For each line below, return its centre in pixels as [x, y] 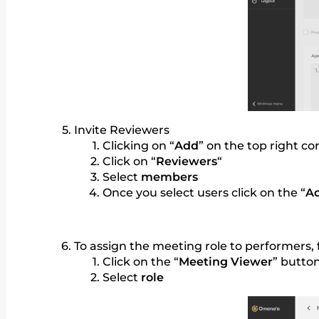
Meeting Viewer [226, 261]
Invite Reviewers [122, 130]
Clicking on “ [138, 145]
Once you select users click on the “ [204, 192]
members [169, 177]
